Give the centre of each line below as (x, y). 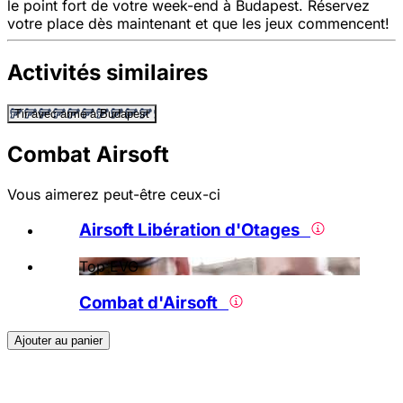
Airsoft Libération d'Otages (195, 230)
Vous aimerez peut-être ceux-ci (114, 194)
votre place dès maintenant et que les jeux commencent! (198, 24)
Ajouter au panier (58, 340)
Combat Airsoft (88, 154)
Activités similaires (107, 72)
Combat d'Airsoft (154, 302)
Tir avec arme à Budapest (82, 113)
